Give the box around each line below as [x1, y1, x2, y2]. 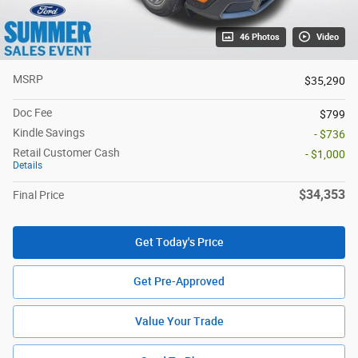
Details [13, 159, 42, 171]
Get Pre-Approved [133, 275, 225, 288]
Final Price [13, 188, 64, 201]
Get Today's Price [134, 235, 224, 249]
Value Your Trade [134, 314, 224, 328]
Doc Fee [13, 105, 52, 119]
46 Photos [240, 31, 280, 42]
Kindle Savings [13, 125, 85, 139]
